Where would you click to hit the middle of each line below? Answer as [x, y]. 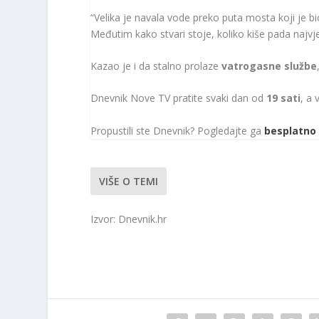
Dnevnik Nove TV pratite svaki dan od [179, 98]
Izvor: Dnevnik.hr [129, 219]
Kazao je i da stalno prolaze [156, 66]
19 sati [284, 98]
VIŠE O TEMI [129, 181]
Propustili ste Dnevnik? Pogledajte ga [178, 130]
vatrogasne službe [270, 66]
